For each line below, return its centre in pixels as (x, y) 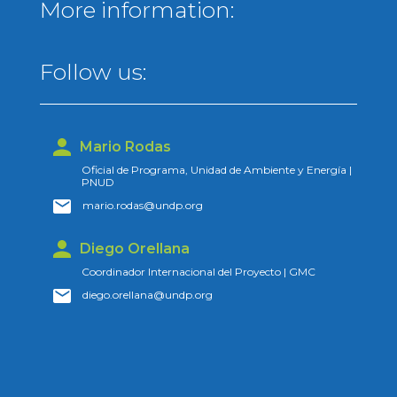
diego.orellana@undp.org (147, 294)
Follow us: (93, 71)
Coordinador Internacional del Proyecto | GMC (198, 271)
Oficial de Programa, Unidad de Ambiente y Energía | (216, 169)
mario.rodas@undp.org (142, 205)
